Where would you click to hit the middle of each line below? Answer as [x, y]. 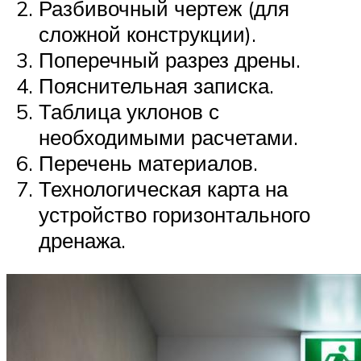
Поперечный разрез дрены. [170, 60]
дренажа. [82, 241]
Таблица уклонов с [129, 112]
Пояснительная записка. [156, 86]
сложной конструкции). [147, 34]
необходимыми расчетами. [168, 137]
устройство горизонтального [174, 215]
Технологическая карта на [163, 189]
